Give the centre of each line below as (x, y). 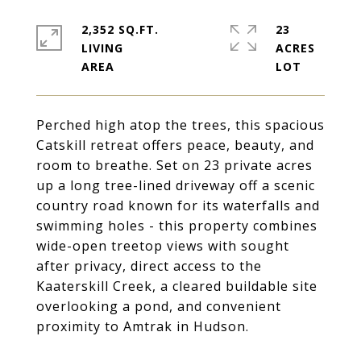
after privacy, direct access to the (149, 266)
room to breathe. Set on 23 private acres (174, 165)
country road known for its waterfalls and (178, 205)
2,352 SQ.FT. (120, 29)
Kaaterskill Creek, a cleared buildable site (177, 286)
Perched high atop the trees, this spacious (180, 125)
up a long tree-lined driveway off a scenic (176, 185)
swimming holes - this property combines (177, 226)
